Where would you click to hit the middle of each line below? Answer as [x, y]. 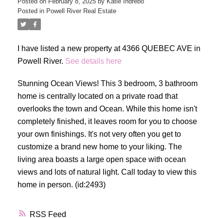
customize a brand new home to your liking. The [100, 146]
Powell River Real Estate [81, 11]
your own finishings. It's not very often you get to [99, 134]
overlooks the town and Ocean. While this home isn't [107, 108]
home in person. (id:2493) [61, 184]
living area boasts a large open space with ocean [101, 159]
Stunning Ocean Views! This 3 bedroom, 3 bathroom [107, 83]
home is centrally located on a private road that [97, 96]
